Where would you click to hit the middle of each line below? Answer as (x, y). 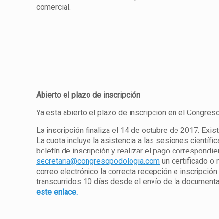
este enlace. (57, 192)
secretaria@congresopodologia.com (98, 161)
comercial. (54, 7)
